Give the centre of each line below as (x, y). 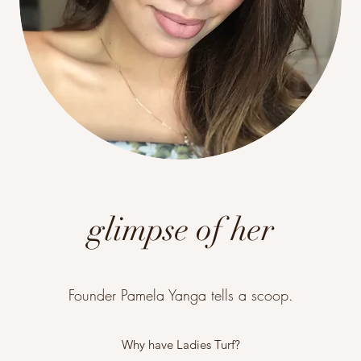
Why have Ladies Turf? (180, 344)
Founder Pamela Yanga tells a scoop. (180, 295)
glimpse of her (180, 229)
